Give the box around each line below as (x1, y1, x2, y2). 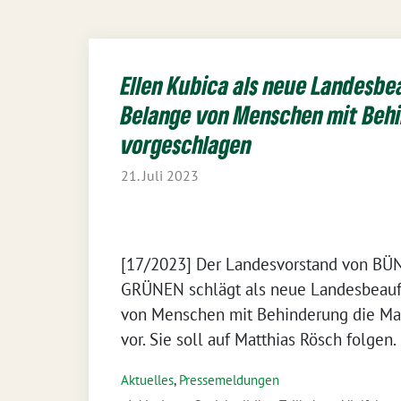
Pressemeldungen (179, 371, 279, 388)
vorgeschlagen (121, 129, 252, 159)
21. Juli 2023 (121, 166, 199, 185)
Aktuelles (121, 371, 174, 388)
